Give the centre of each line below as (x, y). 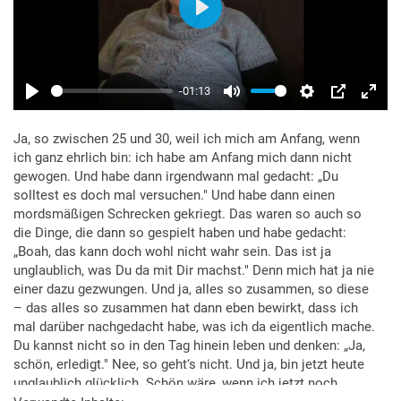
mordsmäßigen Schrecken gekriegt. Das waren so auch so (188, 213)
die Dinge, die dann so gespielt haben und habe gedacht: (180, 232)
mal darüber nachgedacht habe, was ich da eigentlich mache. (194, 326)
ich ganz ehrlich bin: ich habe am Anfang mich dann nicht (183, 157)
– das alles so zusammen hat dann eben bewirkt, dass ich (186, 307)
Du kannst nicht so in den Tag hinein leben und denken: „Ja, (189, 345)
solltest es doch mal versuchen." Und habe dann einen (174, 195)
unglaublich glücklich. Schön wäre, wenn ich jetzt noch (175, 383)
